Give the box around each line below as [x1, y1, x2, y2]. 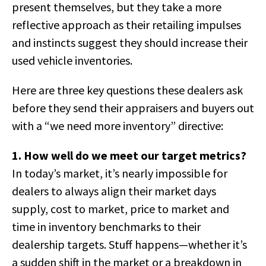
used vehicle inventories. [12, 53, 132, 68]
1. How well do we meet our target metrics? [12, 148, 246, 163]
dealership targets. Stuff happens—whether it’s [12, 237, 247, 252]
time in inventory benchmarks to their [12, 219, 201, 234]
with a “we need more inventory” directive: [12, 118, 223, 133]
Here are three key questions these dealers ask [12, 83, 243, 97]
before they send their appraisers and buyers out [12, 100, 254, 115]
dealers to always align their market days [12, 183, 216, 198]
